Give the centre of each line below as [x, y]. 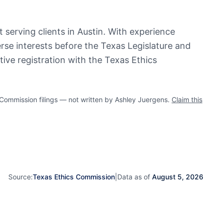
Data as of [135, 176]
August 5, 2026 [178, 176]
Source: [21, 176]
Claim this [187, 99]
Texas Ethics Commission [74, 176]
